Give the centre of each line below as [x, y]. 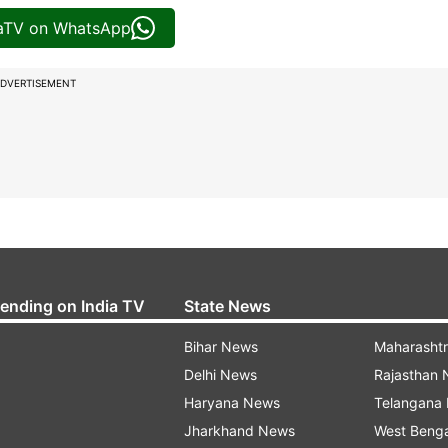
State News [227, 306]
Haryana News [232, 403]
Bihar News [221, 347]
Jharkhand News [239, 431]
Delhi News [220, 375]
